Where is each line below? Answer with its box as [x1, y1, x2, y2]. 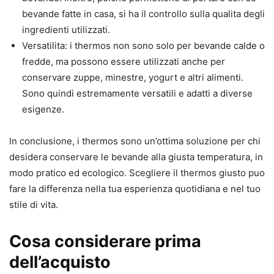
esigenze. [22, 103, 64, 116]
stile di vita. [9, 199, 58, 211]
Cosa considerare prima [9, 231, 201, 252]
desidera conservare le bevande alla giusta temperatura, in [9, 151, 263, 163]
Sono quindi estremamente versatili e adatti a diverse [22, 87, 253, 100]
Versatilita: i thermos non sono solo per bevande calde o [22, 40, 265, 52]
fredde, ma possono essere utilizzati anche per [22, 56, 225, 68]
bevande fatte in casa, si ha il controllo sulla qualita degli [22, 8, 265, 20]
